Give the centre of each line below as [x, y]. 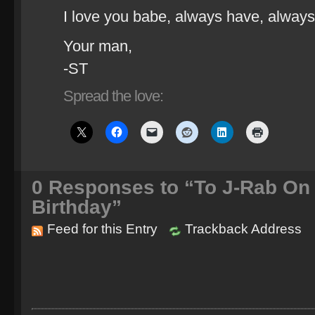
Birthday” [77, 207]
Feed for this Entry [102, 229]
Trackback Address [243, 229]
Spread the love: [113, 96]
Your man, [98, 46]
